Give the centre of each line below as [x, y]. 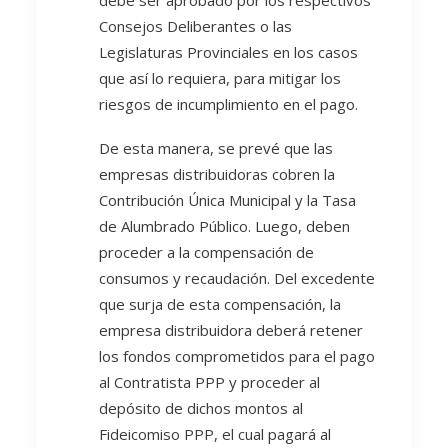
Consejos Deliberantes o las [195, 26]
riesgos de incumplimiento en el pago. [228, 104]
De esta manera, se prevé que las [216, 148]
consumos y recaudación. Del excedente [237, 278]
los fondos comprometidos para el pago [237, 356]
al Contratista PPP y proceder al [209, 382]
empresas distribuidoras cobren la [217, 174]
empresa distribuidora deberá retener [231, 330]
